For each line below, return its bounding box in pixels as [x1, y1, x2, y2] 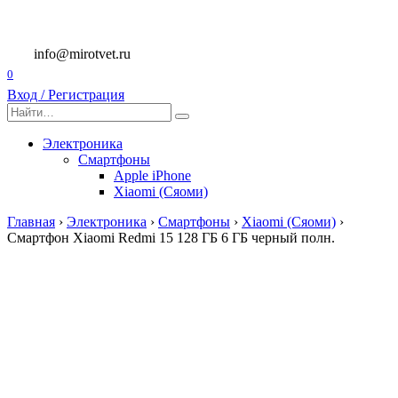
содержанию [6, 38, 83, 53]
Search [6, 102, 44, 118]
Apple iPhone [114, 168, 191, 184]
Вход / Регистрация [7, 87, 124, 103]
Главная [7, 214, 55, 230]
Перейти [6, 6, 59, 21]
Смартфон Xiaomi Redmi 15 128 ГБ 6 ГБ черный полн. [7, 230, 335, 246]
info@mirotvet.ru [34, 46, 131, 61]
